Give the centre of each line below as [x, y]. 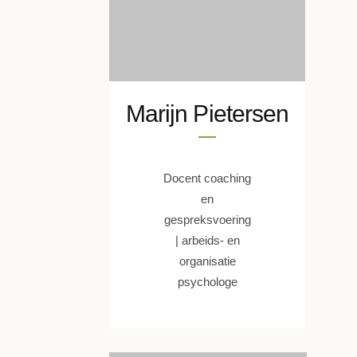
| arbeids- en [207, 241]
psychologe [207, 282]
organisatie [207, 261]
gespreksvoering [207, 220]
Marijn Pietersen [207, 114]
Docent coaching [207, 178]
